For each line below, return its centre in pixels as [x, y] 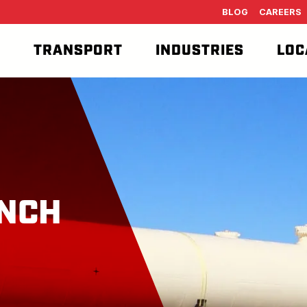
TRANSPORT [78, 50]
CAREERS [280, 12]
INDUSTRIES [200, 50]
